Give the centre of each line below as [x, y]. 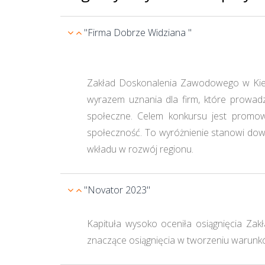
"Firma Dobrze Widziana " [138, 32]
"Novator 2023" [117, 190]
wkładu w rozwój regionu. [140, 149]
